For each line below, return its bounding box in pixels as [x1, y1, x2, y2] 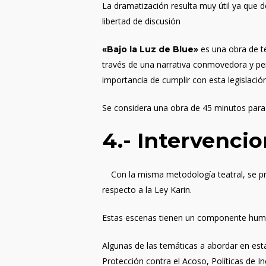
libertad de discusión [102, 15, 181, 27]
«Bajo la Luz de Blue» [102, 44, 201, 55]
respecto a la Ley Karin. [102, 184, 192, 195]
